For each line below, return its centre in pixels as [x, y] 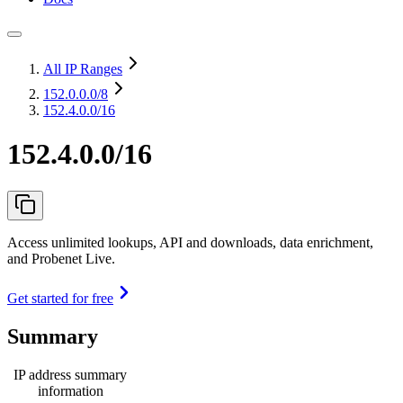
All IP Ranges [83, 69]
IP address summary [70, 374]
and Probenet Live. [61, 258]
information [70, 390]
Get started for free [60, 298]
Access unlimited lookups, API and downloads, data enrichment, [190, 242]
